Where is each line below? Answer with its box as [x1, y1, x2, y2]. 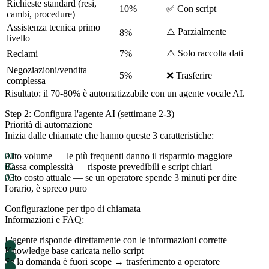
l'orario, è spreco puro [5, 183, 87, 193]
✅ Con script [166, 3, 216, 14]
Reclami [7, 48, 38, 59]
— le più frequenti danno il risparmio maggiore [52, 150, 232, 161]
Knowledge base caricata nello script [5, 245, 144, 256]
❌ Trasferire [166, 70, 212, 80]
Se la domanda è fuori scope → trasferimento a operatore [5, 256, 220, 267]
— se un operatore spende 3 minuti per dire [71, 172, 237, 183]
